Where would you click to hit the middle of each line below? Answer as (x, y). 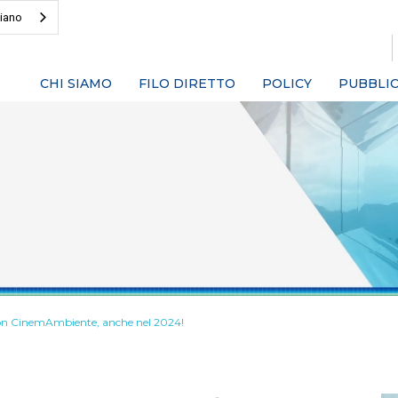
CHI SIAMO (76, 84)
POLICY (287, 84)
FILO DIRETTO (187, 84)
